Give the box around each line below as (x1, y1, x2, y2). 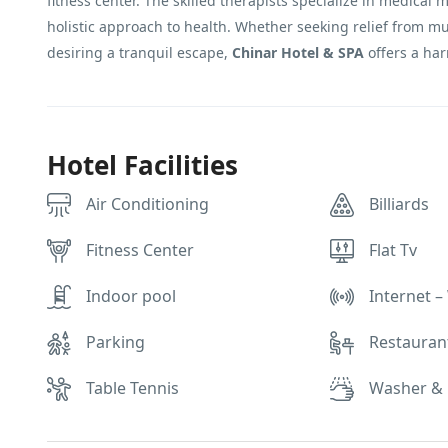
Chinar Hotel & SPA (232, 43, 364, 62)
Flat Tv (369, 239, 418, 261)
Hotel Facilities (47, 147, 238, 183)
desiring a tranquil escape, (47, 43, 232, 62)
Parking (86, 331, 145, 353)
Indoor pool (86, 285, 176, 307)
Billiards (369, 193, 430, 215)
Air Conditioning (86, 193, 209, 215)
